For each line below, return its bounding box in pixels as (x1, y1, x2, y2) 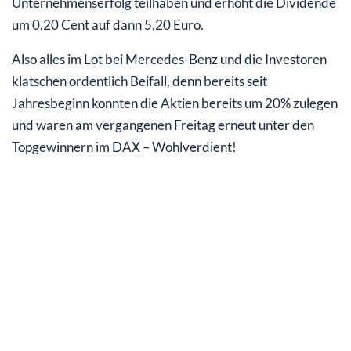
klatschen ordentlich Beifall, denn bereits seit (12, 72, 267, 89)
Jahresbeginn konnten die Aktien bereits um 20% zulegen (12, 94, 338, 111)
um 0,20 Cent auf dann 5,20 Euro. (12, 16, 204, 33)
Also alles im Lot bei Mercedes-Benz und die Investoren (12, 50, 327, 67)
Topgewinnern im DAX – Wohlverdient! (12, 138, 237, 155)
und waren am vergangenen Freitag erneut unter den (12, 116, 314, 133)
